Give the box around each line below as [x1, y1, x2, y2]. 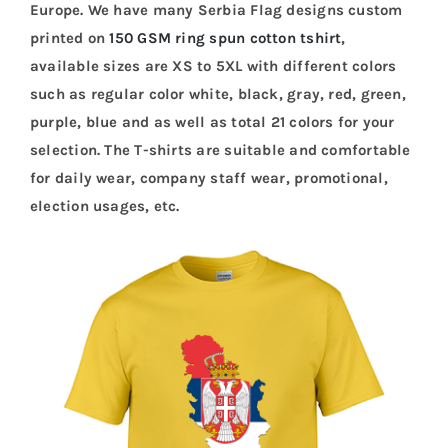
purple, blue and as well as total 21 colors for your [29, 112, 395, 131]
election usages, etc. [29, 196, 180, 215]
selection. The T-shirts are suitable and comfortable [29, 140, 411, 159]
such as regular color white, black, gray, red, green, [29, 84, 406, 103]
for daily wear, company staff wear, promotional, [29, 168, 388, 187]
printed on [29, 28, 110, 47]
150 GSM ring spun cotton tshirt [109, 28, 342, 47]
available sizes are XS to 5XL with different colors [29, 56, 397, 75]
